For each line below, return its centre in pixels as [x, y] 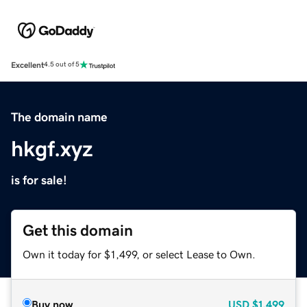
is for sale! [39, 180]
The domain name [59, 117]
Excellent [27, 65]
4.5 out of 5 [62, 65]
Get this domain [78, 230]
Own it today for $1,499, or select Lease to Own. [139, 254]
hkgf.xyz [52, 148]
